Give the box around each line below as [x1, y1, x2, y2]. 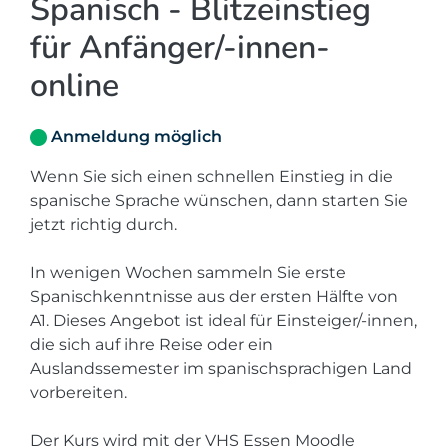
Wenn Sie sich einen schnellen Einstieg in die [30, 167, 393, 186]
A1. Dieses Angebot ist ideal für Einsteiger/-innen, [30, 311, 417, 330]
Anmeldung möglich [51, 127, 222, 146]
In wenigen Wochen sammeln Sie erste [30, 263, 346, 282]
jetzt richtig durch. [30, 215, 177, 234]
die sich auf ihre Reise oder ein [30, 335, 273, 354]
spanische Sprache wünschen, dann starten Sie [30, 191, 408, 210]
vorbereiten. [30, 383, 127, 402]
